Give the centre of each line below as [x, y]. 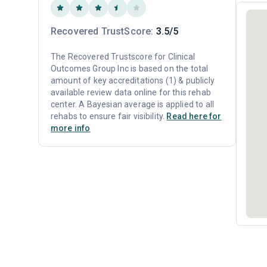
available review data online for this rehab [131, 92]
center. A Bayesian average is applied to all [133, 104]
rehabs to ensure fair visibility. [109, 116]
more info [71, 128]
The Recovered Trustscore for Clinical [123, 57]
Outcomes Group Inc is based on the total [130, 69]
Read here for [194, 116]
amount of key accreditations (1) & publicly [133, 80]
